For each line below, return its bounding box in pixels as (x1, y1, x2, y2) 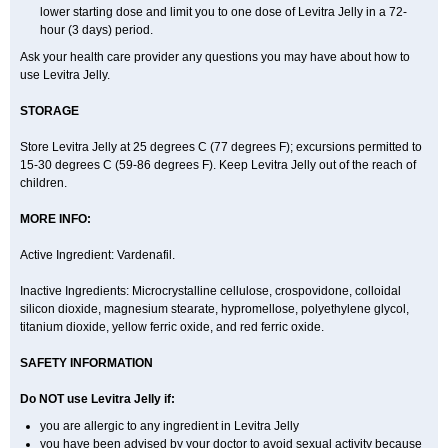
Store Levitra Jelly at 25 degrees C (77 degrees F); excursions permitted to (20, 140, 422, 154)
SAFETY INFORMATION (20, 356, 153, 370)
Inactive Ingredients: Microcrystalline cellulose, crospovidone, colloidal (20, 284, 401, 298)
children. (20, 176, 67, 190)
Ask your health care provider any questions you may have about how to (20, 50, 410, 64)
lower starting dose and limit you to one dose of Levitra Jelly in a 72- (40, 5, 407, 19)
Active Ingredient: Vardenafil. (20, 248, 175, 262)
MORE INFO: (20, 212, 91, 226)
